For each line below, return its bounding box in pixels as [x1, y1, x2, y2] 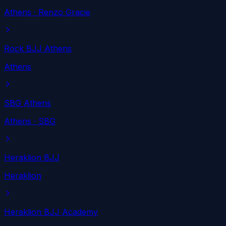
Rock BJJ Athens [4, 43, 72, 54]
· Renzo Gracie [31, 7, 90, 18]
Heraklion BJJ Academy [4, 207, 98, 217]
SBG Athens [4, 98, 51, 108]
